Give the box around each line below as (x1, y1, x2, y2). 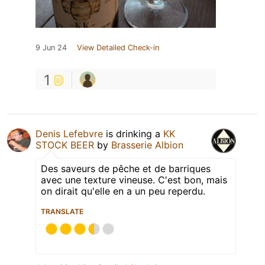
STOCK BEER (35, 139, 94, 151)
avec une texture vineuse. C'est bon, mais (41, 174, 227, 186)
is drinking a (103, 128, 163, 140)
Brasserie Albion (111, 139, 183, 151)
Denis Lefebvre (35, 128, 103, 140)
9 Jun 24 (35, 43, 67, 53)
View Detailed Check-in (77, 43, 159, 53)
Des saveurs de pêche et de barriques (41, 163, 211, 175)
